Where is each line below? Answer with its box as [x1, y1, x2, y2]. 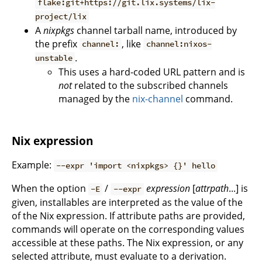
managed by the [58, 92, 132, 105]
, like [122, 37, 144, 50]
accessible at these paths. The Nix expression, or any [12, 236, 243, 250]
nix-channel [132, 92, 183, 105]
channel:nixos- [146, 39, 212, 50]
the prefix [35, 37, 80, 50]
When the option [12, 182, 88, 195]
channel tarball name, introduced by [74, 23, 237, 37]
